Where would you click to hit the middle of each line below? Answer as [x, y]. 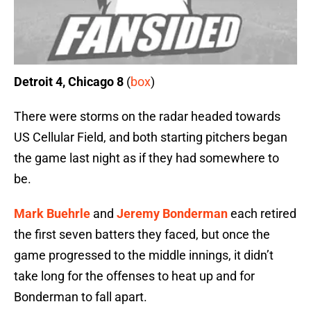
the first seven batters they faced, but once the [142, 235]
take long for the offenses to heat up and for [134, 276]
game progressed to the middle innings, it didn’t [144, 255]
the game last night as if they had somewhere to [146, 158]
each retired [262, 214]
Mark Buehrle [52, 214]
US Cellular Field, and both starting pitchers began [151, 137]
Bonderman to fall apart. [81, 297]
